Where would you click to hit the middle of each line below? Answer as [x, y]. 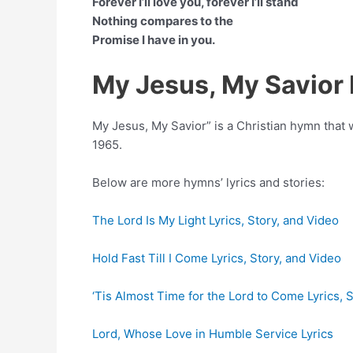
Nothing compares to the [163, 21]
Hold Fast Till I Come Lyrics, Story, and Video [217, 258]
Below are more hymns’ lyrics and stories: [208, 182]
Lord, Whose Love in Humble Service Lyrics [213, 334]
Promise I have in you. [154, 40]
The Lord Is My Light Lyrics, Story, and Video [216, 220]
